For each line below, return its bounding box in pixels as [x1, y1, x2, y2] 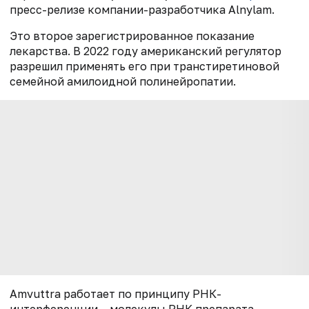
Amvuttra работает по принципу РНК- [10, 287, 221, 301]
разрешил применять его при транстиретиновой [10, 59, 279, 74]
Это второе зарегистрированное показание [10, 29, 255, 43]
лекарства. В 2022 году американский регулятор [10, 44, 281, 59]
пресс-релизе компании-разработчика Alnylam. [10, 3, 275, 17]
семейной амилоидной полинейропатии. [10, 74, 241, 89]
